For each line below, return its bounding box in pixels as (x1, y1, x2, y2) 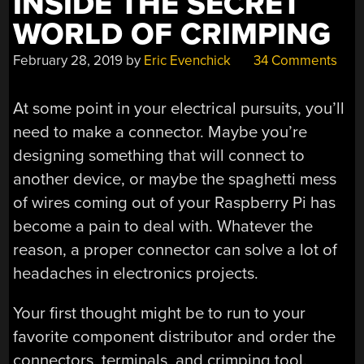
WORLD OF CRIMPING (13, 16, 331, 54)
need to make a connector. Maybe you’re (13, 121, 308, 142)
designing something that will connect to (13, 145, 305, 166)
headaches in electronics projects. (13, 262, 259, 284)
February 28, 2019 (13, 52, 123, 70)
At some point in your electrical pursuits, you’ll (13, 97, 345, 119)
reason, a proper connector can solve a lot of (13, 239, 338, 260)
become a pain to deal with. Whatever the (13, 215, 314, 236)
